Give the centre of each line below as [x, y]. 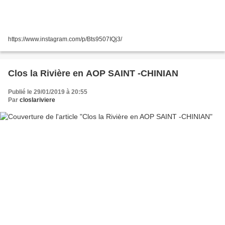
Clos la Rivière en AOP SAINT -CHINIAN [93, 73]
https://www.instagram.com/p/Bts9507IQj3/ [65, 39]
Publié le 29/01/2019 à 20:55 [48, 92]
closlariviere [37, 100]
